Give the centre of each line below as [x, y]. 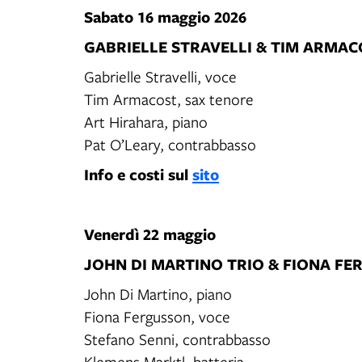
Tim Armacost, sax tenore [170, 99]
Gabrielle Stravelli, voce [162, 76]
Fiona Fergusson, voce [158, 316]
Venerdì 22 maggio [150, 234]
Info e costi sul [138, 174]
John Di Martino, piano [159, 294]
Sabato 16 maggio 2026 [165, 17]
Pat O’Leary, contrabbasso [170, 144]
